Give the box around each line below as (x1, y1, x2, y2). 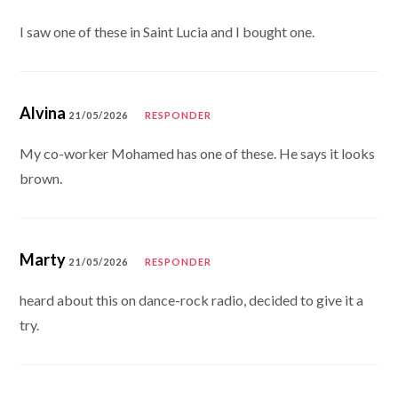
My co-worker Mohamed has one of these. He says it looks (20, 144, 376, 162)
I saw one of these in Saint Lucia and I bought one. (20, 22, 315, 40)
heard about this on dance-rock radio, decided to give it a (20, 291, 364, 308)
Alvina (20, 102, 67, 123)
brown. (20, 169, 63, 187)
